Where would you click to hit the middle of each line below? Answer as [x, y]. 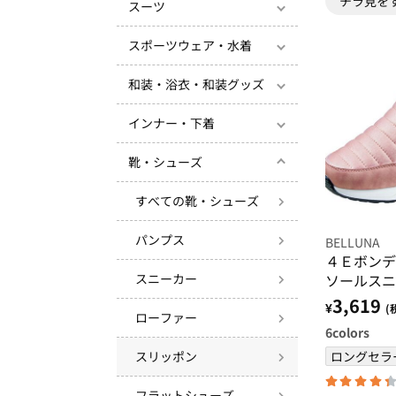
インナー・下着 [171, 123]
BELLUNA [352, 242]
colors [350, 332]
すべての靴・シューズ [197, 201]
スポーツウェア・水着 [190, 45]
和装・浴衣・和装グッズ [196, 84]
